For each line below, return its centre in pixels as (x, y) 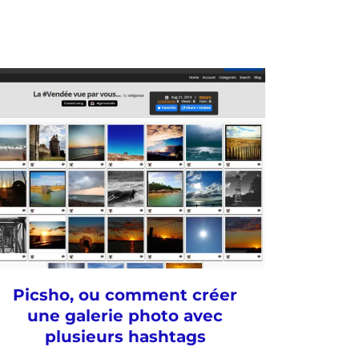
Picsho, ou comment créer (125, 295)
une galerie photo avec (125, 316)
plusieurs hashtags (125, 337)
